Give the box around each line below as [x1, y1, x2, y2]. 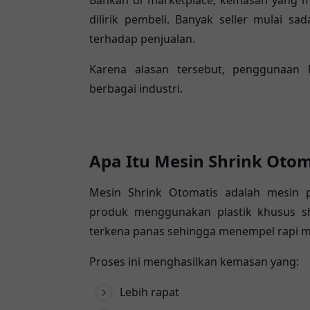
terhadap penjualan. [89, 31, 195, 47]
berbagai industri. [89, 81, 183, 97]
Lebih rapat [120, 284, 179, 300]
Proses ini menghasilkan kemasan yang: [89, 254, 299, 270]
